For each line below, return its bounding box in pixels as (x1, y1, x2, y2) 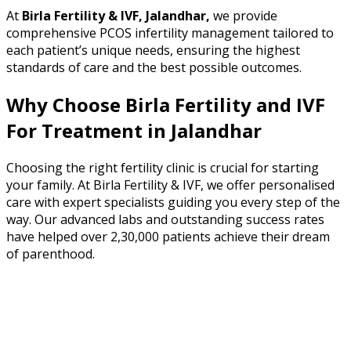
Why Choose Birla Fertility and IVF (6, 92, 325, 118)
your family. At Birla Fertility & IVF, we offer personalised (6, 176, 335, 194)
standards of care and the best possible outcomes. (6, 59, 302, 77)
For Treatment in (6, 118, 166, 144)
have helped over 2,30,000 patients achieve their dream (6, 228, 330, 246)
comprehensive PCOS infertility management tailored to (6, 24, 334, 42)
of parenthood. (6, 245, 95, 263)
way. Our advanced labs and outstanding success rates (6, 211, 324, 229)
